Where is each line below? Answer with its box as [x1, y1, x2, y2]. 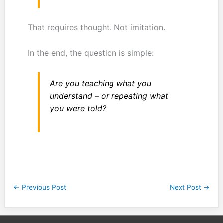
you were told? [49, 103, 106, 113]
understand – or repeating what [49, 91, 168, 101]
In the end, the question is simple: [27, 47, 154, 58]
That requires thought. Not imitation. [27, 22, 165, 33]
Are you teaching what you [49, 78, 151, 89]
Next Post [170, 183, 204, 192]
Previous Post [19, 183, 66, 192]
